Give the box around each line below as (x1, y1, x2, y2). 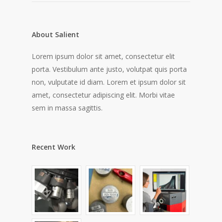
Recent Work (32, 142, 75, 152)
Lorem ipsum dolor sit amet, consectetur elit (32, 52, 175, 61)
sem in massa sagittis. (32, 103, 103, 112)
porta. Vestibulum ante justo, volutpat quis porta (32, 64, 187, 74)
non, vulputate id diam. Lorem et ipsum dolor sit (32, 77, 186, 87)
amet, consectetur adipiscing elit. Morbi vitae (32, 90, 175, 100)
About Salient (32, 30, 79, 39)
